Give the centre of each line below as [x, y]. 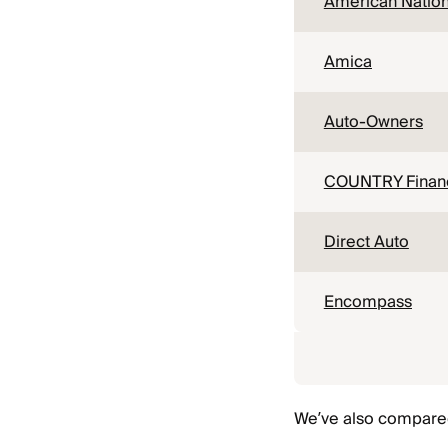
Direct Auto [366, 242]
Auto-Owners [373, 122]
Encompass [367, 302]
